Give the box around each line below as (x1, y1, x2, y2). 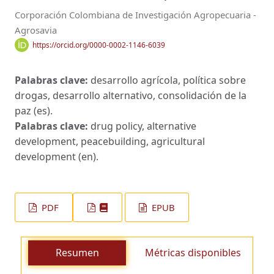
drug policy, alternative (91, 119, 196, 133)
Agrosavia (15, 23, 57, 36)
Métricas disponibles (144, 245, 241, 259)
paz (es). (15, 104, 53, 118)
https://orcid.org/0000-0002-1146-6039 (32, 39, 165, 50)
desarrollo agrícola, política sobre (91, 73, 246, 87)
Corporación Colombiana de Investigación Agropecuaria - (15, 8, 256, 21)
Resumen (55, 245, 99, 259)
